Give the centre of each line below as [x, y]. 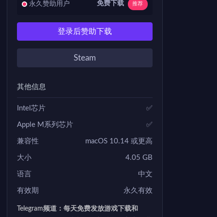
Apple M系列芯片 [45, 124]
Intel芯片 [31, 108]
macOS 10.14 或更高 [119, 141]
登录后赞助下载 [85, 31]
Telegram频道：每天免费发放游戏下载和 [77, 209]
